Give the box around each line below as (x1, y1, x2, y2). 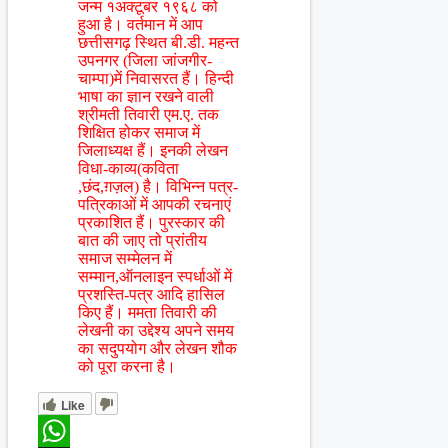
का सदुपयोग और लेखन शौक (78, 340, 237, 358)
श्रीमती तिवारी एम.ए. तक (78, 106, 219, 124)
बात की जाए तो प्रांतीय (78, 232, 207, 250)
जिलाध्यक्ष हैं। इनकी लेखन (78, 142, 228, 160)
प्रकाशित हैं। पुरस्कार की (78, 214, 225, 232)
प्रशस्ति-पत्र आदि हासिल (78, 286, 225, 304)
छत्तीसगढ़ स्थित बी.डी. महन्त (78, 34, 239, 52)
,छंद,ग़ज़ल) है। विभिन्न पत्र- (78, 178, 238, 196)
